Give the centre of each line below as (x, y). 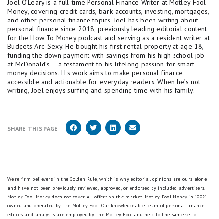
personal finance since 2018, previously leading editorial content (107, 29)
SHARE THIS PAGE (33, 129)
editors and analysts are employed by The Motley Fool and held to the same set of (103, 215)
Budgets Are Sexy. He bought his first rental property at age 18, (106, 47)
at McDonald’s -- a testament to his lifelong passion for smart (101, 64)
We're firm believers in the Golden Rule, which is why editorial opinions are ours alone (107, 179)
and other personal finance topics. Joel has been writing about (103, 20)
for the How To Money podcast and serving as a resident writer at (109, 38)
